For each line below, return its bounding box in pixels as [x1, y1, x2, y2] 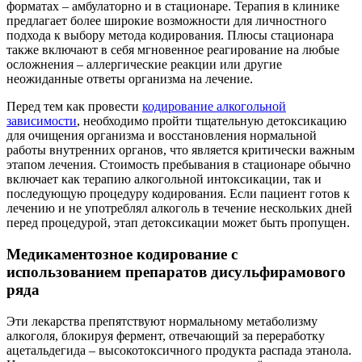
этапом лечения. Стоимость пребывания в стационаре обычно [6, 158, 351, 172]
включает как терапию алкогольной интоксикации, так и [6, 172, 322, 187]
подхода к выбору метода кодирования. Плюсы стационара [6, 28, 334, 43]
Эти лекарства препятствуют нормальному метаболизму [6, 314, 318, 328]
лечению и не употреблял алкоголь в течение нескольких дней [6, 201, 352, 216]
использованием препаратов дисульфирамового [6, 263, 346, 281]
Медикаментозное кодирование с [6, 246, 238, 263]
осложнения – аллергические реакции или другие [6, 57, 282, 72]
